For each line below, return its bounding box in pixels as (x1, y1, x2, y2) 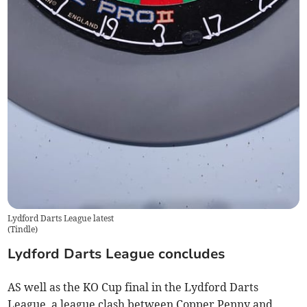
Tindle (10, 223, 36, 234)
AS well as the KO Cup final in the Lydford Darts (8, 280, 259, 295)
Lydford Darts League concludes (8, 245, 225, 264)
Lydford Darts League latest (8, 212, 114, 223)
